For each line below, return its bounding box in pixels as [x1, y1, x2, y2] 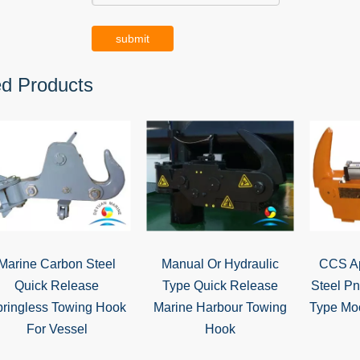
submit [116, 32, 149, 45]
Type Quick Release [162, 279, 278, 292]
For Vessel [26, 322, 88, 336]
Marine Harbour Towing [153, 301, 287, 314]
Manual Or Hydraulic [161, 257, 279, 271]
